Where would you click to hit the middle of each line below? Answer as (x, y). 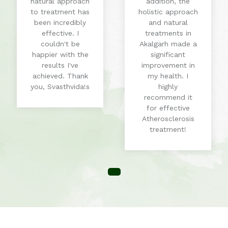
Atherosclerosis (168, 119)
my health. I (168, 76)
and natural (168, 23)
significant (168, 55)
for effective (168, 108)
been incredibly (60, 23)
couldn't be (60, 44)
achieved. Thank (60, 76)
